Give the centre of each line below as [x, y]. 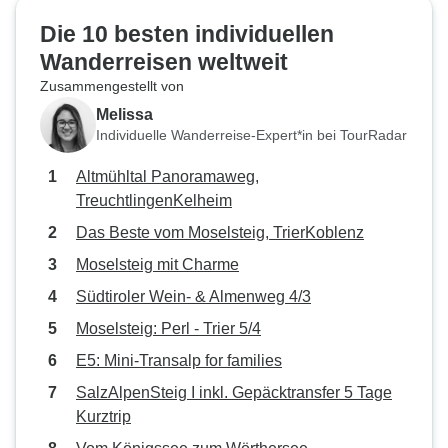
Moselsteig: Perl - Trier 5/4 [168, 328]
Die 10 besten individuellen [187, 34]
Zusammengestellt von [112, 86]
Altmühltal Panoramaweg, [167, 176]
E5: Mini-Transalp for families [179, 360]
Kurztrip [103, 416]
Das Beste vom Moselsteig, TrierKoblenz [220, 232]
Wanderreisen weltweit [164, 62]
